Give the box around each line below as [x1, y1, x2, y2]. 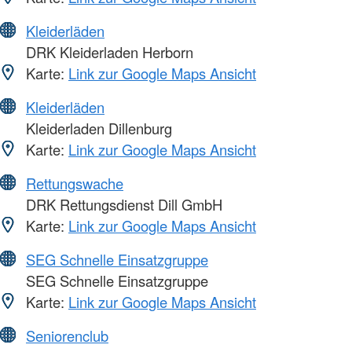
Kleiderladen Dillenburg [22, 117, 172, 138]
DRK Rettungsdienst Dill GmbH [22, 193, 222, 214]
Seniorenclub [26, 324, 108, 346]
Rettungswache [26, 172, 123, 193]
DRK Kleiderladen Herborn [22, 41, 193, 62]
